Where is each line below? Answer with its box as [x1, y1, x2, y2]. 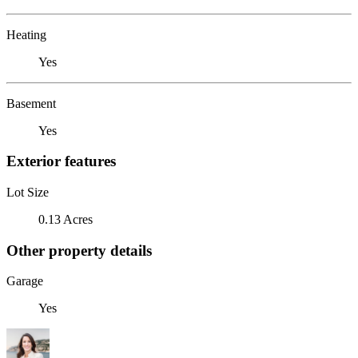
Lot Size [6, 185, 49, 199]
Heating [6, 27, 46, 42]
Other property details [6, 241, 152, 259]
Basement [6, 96, 56, 110]
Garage [6, 274, 43, 288]
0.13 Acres [38, 212, 93, 226]
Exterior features [6, 153, 116, 170]
